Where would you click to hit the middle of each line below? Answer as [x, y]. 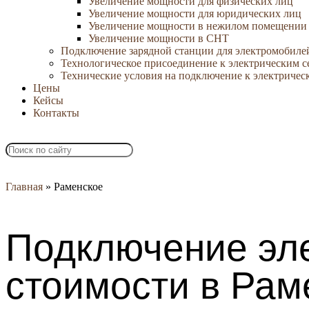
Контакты [56, 113]
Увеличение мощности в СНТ [159, 38]
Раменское [78, 187]
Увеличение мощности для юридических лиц [195, 13]
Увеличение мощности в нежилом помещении [198, 26]
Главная [24, 187]
